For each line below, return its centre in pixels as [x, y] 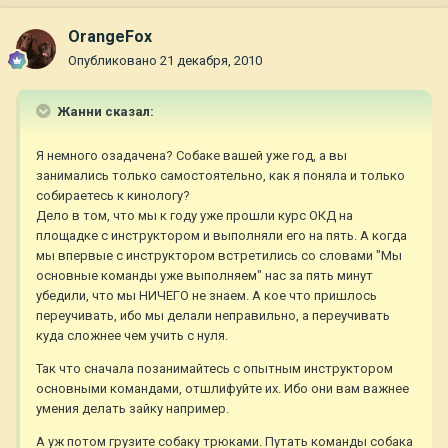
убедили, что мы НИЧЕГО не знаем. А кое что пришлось [206, 296]
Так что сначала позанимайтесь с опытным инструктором [214, 369]
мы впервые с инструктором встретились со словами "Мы [219, 256]
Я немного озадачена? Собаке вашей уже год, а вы [191, 156]
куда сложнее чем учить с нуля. [132, 336]
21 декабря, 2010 [211, 61]
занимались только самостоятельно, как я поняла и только [220, 176]
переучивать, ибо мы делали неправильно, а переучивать [213, 316]
